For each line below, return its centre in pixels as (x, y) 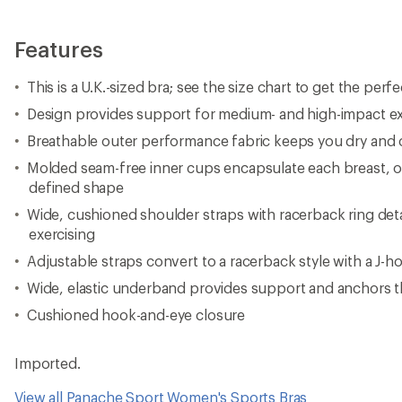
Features (59, 49)
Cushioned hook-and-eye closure (136, 315)
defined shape (76, 187)
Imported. (48, 363)
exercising (62, 234)
